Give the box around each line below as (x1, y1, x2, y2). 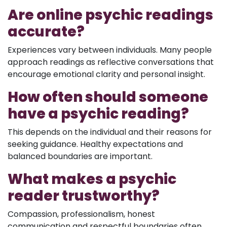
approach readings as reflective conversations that (8, 56, 214, 68)
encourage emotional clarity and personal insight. (8, 68, 205, 80)
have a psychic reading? (8, 103, 189, 124)
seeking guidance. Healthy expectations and (8, 138, 183, 150)
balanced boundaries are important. (8, 150, 153, 162)
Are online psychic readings (8, 5, 213, 25)
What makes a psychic (8, 169, 176, 189)
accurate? (8, 21, 85, 42)
